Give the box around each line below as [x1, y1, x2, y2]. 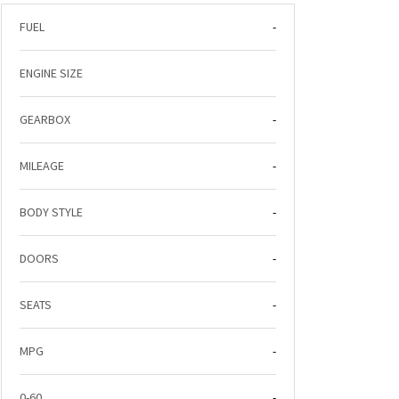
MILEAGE [20, 158, 64, 174]
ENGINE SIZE [20, 65, 83, 81]
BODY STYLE [20, 204, 83, 220]
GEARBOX [20, 111, 70, 127]
